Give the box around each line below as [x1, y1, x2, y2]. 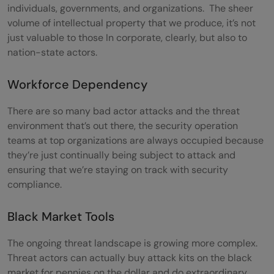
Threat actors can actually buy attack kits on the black [7, 251, 252, 264]
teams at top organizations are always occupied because [7, 133, 264, 147]
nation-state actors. [7, 45, 97, 59]
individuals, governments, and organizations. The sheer [7, 1, 253, 15]
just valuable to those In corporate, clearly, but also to [7, 31, 247, 44]
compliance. [7, 177, 64, 191]
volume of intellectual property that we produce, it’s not [7, 16, 256, 29]
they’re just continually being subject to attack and [7, 148, 235, 161]
